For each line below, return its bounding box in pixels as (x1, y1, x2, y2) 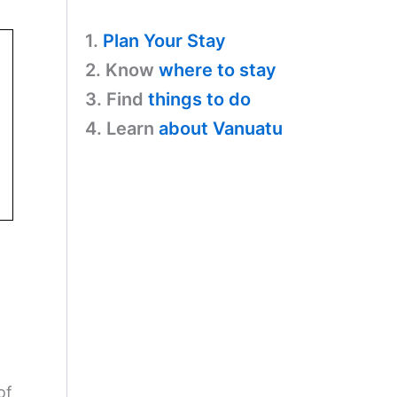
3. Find (85, 88, 148, 110)
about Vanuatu (159, 117, 283, 139)
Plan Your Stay (103, 29, 226, 51)
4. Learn (85, 117, 159, 139)
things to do (148, 88, 251, 110)
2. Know (85, 58, 159, 81)
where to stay (159, 58, 276, 81)
